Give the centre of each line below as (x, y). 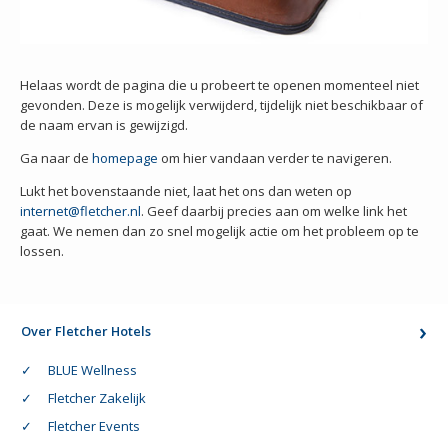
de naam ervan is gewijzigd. (104, 124)
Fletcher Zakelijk (97, 397)
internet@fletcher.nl (80, 210)
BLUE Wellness (93, 369)
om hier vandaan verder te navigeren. (275, 157)
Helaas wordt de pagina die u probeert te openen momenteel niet (219, 84)
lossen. (42, 250)
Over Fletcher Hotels (86, 330)
